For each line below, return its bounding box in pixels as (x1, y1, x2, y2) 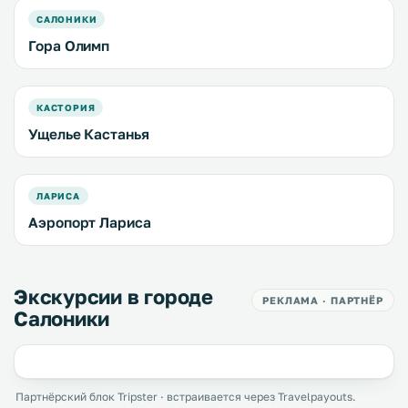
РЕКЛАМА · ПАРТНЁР (262, 293, 383, 306)
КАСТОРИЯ (36, 101, 96, 113)
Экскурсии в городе (14, 283, 214, 309)
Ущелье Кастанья (28, 125, 149, 142)
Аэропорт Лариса (28, 213, 151, 230)
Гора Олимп (28, 36, 110, 54)
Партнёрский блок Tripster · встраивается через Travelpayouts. (15, 389, 356, 403)
